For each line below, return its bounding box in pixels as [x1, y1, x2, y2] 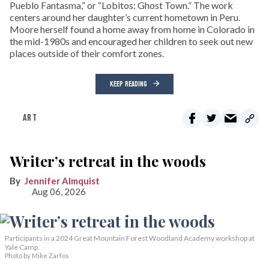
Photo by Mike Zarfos [5, 251, 69, 259]
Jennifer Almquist [25, 175, 100, 186]
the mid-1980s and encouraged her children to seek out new [10, 35, 253, 47]
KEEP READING [110, 77, 147, 91]
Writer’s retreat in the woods [10, 151, 206, 171]
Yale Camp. [5, 242, 40, 252]
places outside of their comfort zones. [10, 47, 164, 59]
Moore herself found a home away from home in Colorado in [10, 23, 255, 35]
